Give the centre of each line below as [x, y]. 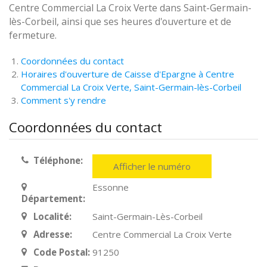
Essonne [111, 187]
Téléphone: [58, 160]
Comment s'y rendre [63, 100]
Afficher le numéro [152, 166]
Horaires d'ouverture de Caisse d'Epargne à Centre [128, 74]
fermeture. [33, 35]
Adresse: [52, 234]
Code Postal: [61, 252]
